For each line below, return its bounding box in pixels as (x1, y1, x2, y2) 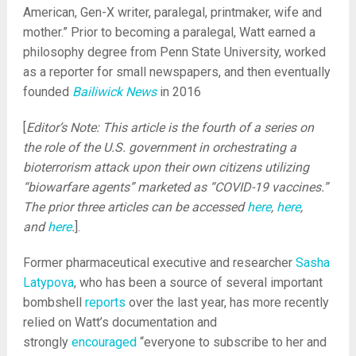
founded (22, 84, 72, 99)
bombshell (22, 295, 85, 310)
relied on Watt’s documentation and (22, 315, 217, 330)
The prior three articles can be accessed (22, 199, 247, 215)
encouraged (71, 335, 137, 350)
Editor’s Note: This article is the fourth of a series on (25, 120, 314, 135)
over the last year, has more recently (125, 295, 329, 310)
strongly (22, 335, 72, 350)
